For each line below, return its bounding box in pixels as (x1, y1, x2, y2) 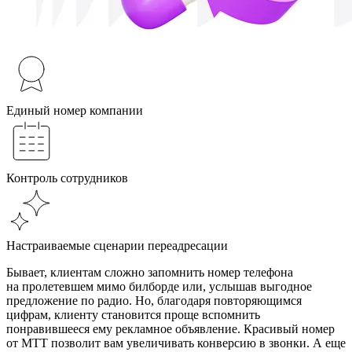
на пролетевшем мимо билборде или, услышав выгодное (6, 279, 312, 293)
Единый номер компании (6, 103, 143, 117)
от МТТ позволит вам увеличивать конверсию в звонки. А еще (6, 335, 346, 350)
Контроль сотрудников (6, 170, 128, 185)
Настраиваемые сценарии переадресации (6, 238, 228, 252)
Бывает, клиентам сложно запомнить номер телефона (6, 265, 293, 279)
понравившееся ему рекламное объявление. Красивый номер (6, 321, 335, 335)
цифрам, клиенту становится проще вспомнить (6, 307, 260, 321)
